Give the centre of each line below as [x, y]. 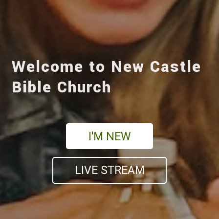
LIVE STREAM [109, 170]
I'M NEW [109, 136]
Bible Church [62, 87]
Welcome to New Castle [107, 67]
